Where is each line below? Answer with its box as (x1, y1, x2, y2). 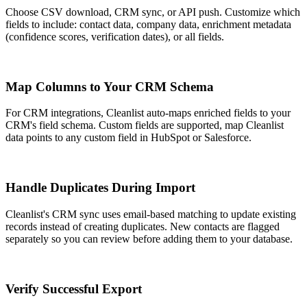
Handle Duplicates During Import (5, 180, 195, 195)
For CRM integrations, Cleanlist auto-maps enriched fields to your (5, 107, 291, 119)
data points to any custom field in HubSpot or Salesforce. (5, 132, 251, 144)
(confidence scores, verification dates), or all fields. (5, 30, 224, 42)
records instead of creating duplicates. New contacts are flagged (5, 220, 280, 232)
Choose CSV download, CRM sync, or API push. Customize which (5, 5, 300, 18)
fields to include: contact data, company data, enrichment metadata (5, 18, 291, 30)
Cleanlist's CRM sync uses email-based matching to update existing (5, 208, 296, 220)
